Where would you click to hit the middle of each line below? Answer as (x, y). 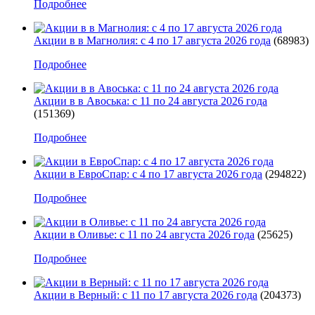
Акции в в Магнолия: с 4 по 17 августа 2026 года (152, 40)
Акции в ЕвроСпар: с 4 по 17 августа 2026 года (148, 174)
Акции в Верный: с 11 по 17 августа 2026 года (146, 295)
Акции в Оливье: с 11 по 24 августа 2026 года (144, 234)
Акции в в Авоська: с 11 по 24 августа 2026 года (150, 101)
